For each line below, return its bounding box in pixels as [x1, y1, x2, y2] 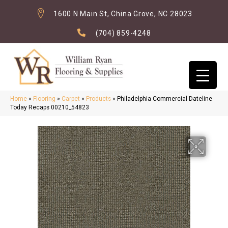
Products [86, 95, 111, 103]
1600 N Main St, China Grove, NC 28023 [53, 10, 192, 18]
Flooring [33, 95, 55, 103]
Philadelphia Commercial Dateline [117, 95, 212, 103]
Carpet [62, 95, 80, 103]
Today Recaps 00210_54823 [10, 104, 89, 111]
